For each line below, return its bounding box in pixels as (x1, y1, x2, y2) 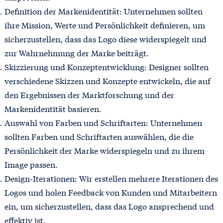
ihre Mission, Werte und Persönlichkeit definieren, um (4, 18, 205, 30)
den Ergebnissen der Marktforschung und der (4, 88, 174, 100)
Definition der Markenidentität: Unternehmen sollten (4, 4, 203, 16)
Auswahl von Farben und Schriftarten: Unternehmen (4, 116, 202, 128)
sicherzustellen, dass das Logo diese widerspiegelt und (4, 32, 207, 44)
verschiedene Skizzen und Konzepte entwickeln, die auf (4, 74, 211, 86)
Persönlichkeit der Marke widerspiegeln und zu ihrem (4, 144, 205, 156)
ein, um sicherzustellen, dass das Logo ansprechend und (4, 200, 214, 212)
